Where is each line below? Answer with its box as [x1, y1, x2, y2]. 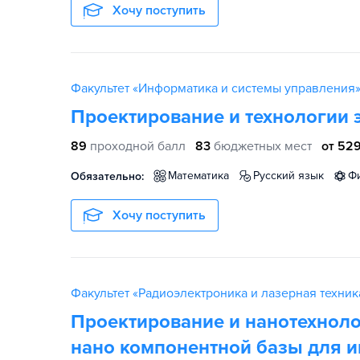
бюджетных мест [214, 138, 312, 154]
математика [177, 169, 229, 182]
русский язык [260, 169, 324, 182]
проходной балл [90, 138, 186, 154]
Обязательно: [71, 170, 144, 183]
